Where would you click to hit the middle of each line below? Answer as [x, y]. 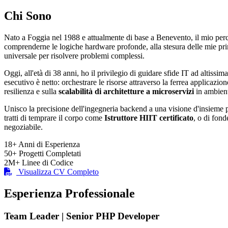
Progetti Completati [50, 154]
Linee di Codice [48, 163]
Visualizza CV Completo [59, 172]
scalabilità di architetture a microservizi [126, 92]
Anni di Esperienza [49, 145]
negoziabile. [23, 127]
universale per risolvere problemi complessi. [74, 56]
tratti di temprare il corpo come [54, 118]
